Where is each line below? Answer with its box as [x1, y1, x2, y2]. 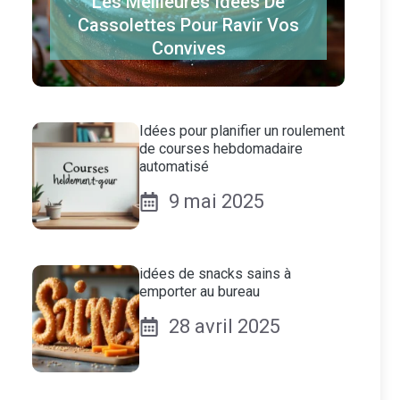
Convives [151, 37, 226, 59]
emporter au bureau [139, 283, 260, 300]
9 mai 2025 [169, 190, 264, 212]
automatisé [139, 158, 209, 175]
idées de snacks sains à [139, 265, 291, 282]
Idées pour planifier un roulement [139, 122, 345, 139]
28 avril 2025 [169, 315, 280, 337]
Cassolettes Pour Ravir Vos [78, 14, 299, 36]
